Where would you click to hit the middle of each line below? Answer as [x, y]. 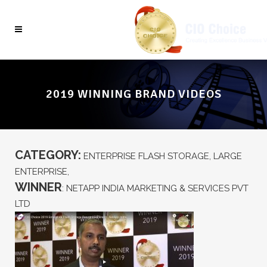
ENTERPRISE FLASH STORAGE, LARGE [162, 156]
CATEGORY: [48, 155]
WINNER [38, 187]
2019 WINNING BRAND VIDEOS [133, 94]
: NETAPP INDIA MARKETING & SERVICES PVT [155, 188]
